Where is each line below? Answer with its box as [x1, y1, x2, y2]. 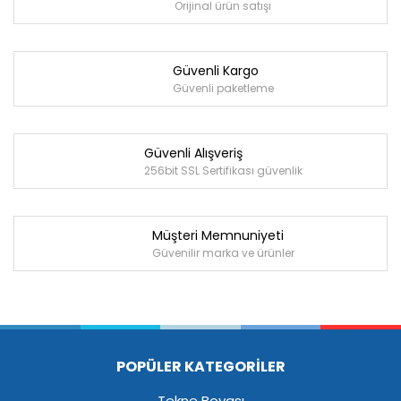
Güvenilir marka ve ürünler [151, 244, 294, 260]
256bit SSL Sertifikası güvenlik [143, 162, 303, 178]
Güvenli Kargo [172, 61, 259, 80]
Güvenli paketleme [172, 80, 274, 96]
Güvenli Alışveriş [143, 143, 243, 162]
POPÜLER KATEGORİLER [115, 356, 286, 378]
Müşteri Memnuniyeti [151, 226, 284, 244]
